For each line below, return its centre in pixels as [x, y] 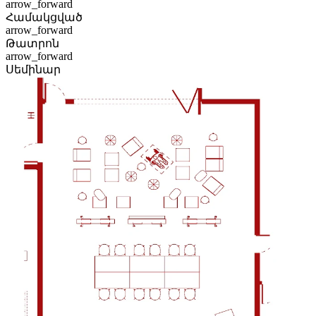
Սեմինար [33, 69]
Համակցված [44, 17]
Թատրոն [32, 43]
